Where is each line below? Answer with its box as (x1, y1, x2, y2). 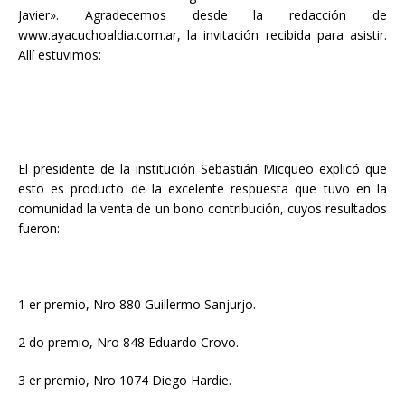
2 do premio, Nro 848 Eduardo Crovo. (18, 333, 239, 351)
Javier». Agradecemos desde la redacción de (18, 5, 387, 24)
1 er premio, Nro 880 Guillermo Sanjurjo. (18, 295, 256, 313)
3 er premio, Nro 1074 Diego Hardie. (18, 371, 235, 389)
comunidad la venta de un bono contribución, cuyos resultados (18, 199, 387, 217)
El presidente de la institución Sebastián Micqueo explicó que (18, 159, 387, 177)
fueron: (18, 219, 60, 237)
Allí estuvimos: (18, 45, 101, 63)
